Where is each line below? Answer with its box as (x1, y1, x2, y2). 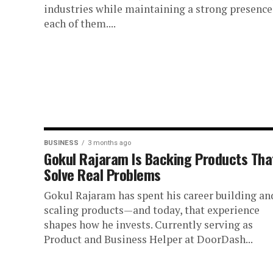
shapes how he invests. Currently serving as (44, 217, 253, 232)
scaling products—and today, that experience (44, 202, 260, 217)
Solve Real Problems (44, 163, 161, 185)
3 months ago (88, 138, 131, 147)
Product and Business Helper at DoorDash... (44, 232, 253, 246)
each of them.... (44, 16, 116, 30)
